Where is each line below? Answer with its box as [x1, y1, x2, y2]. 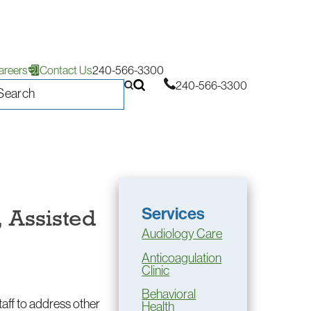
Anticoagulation [142, 249, 222, 266]
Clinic [142, 262, 170, 278]
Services [142, 203, 205, 224]
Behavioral [142, 285, 196, 302]
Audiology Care [142, 226, 223, 242]
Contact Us [39, 62, 92, 77]
